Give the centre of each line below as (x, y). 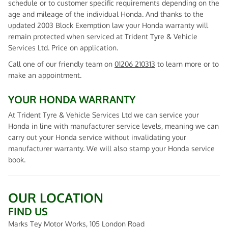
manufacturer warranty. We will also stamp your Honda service (111, 148)
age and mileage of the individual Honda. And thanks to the (106, 14)
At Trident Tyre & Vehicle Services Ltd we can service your (104, 115)
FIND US (28, 211)
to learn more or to (187, 64)
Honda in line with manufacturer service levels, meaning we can (113, 126)
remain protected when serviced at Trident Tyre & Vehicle (103, 36)
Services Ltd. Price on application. (63, 48)
